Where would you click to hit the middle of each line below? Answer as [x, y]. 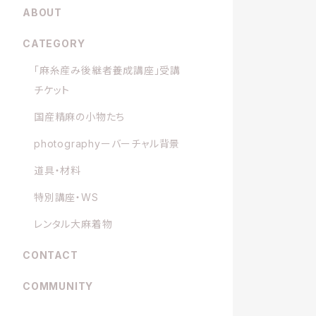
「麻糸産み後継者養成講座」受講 [108, 70]
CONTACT [50, 255]
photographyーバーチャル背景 [107, 143]
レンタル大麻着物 [73, 224]
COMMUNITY [58, 286]
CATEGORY [54, 43]
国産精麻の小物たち [80, 116]
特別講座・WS [66, 197]
